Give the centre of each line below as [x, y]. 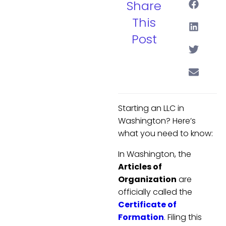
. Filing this [183, 217]
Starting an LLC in [151, 108]
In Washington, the [155, 154]
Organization [147, 180]
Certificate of [147, 205]
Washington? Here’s [157, 121]
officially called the [155, 192]
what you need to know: [165, 134]
